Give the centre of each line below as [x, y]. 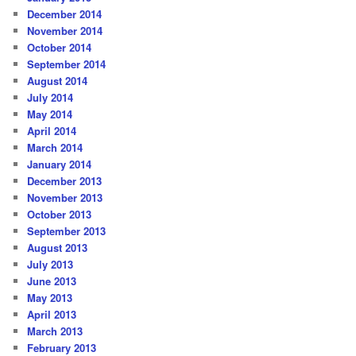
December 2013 [65, 180]
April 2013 [52, 314]
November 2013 [65, 197]
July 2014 [50, 97]
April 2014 [52, 130]
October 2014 [60, 47]
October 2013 [60, 214]
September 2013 [67, 230]
